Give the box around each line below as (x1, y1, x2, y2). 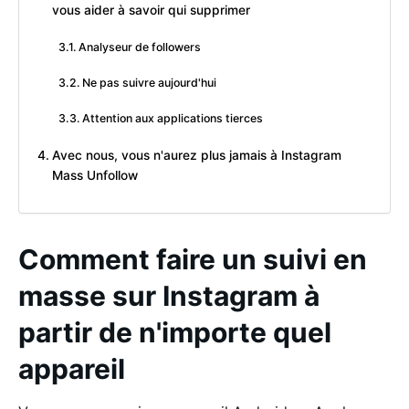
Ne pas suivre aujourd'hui (82, 76, 217, 90)
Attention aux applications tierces (82, 111, 264, 126)
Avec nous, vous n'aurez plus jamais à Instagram (51, 148, 341, 163)
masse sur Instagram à (18, 279, 320, 312)
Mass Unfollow (51, 168, 138, 184)
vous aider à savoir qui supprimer (51, 3, 250, 18)
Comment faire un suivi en (18, 243, 367, 276)
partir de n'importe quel (18, 316, 331, 349)
